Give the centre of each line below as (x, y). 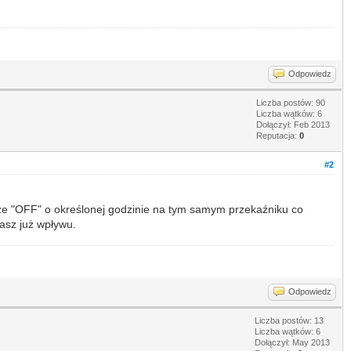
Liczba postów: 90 (291, 102)
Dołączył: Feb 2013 (293, 124)
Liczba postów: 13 (289, 320)
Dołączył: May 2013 (292, 342)
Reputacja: (278, 135)
